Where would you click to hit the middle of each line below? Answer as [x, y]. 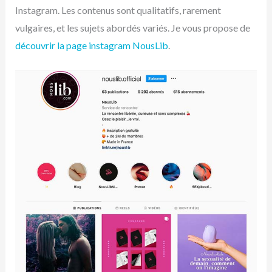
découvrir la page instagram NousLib [91, 46]
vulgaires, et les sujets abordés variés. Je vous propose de [132, 28]
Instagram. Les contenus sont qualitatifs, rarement [118, 10]
